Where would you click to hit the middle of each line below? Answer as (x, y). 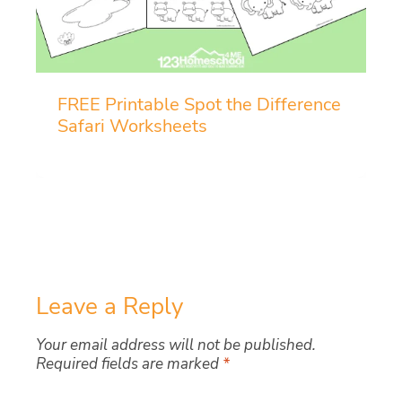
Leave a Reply (109, 306)
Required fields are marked (129, 364)
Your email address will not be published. (176, 345)
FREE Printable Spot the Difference (199, 105)
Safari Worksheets (132, 126)
